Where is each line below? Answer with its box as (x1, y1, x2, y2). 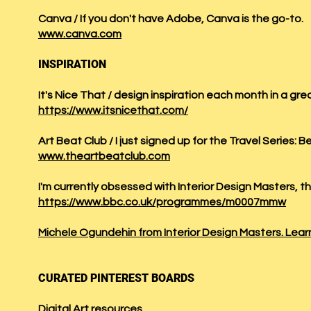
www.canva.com (38, 28, 121, 40)
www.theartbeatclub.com (38, 151, 170, 162)
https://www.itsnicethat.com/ (38, 105, 188, 116)
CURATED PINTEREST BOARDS (38, 271, 194, 285)
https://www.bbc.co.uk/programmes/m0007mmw (38, 196, 286, 208)
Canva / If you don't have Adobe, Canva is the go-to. (38, 13, 303, 24)
